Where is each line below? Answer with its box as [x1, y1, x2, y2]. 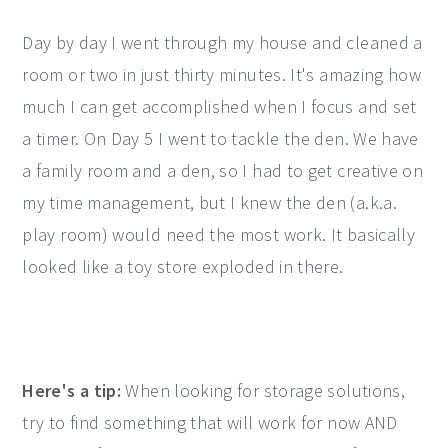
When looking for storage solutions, [121, 378, 406, 402]
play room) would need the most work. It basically [22, 222, 416, 246]
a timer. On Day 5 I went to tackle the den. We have [22, 126, 419, 150]
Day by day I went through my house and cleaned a [22, 30, 423, 54]
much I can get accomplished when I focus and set [22, 94, 417, 118]
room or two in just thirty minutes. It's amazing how [22, 62, 422, 86]
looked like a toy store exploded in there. [22, 254, 344, 278]
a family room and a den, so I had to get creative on [22, 158, 424, 182]
